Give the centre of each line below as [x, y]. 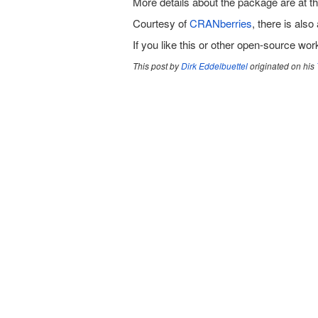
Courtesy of [161, 23]
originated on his [282, 66]
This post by [157, 66]
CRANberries [221, 23]
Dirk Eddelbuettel [214, 66]
